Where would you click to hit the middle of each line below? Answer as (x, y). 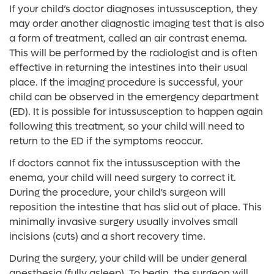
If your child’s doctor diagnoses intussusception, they (133, 9)
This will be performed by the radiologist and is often (133, 53)
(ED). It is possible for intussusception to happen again (136, 112)
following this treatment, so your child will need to (127, 126)
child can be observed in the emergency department (134, 97)
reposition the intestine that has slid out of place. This (135, 207)
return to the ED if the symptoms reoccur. (106, 141)
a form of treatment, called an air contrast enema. (128, 38)
